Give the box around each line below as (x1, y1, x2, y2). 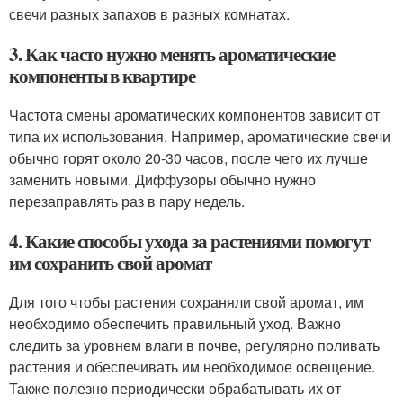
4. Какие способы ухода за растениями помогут (9, 227, 370, 255)
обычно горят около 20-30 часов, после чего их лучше (9, 147, 368, 168)
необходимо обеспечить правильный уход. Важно (9, 312, 341, 334)
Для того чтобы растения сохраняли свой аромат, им (9, 291, 363, 312)
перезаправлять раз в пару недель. (9, 190, 245, 211)
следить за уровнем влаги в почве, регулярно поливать (9, 334, 380, 355)
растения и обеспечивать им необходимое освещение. (9, 355, 375, 377)
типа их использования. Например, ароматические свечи (9, 125, 390, 147)
